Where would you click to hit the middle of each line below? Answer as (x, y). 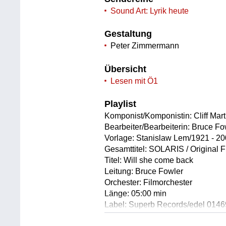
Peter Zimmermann (145, 46)
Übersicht (126, 69)
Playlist (121, 104)
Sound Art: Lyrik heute (150, 11)
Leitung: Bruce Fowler (144, 172)
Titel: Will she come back (149, 160)
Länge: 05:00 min (136, 194)
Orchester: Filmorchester (149, 183)
